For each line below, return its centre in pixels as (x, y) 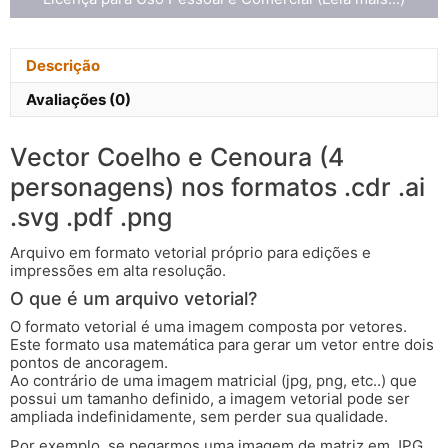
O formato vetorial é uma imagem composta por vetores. (208, 327)
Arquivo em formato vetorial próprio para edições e (190, 252)
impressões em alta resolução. (118, 270)
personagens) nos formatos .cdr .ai (217, 186)
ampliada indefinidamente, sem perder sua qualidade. (199, 417)
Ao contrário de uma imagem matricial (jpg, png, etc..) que (213, 381)
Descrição (63, 65)
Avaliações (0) (78, 99)
